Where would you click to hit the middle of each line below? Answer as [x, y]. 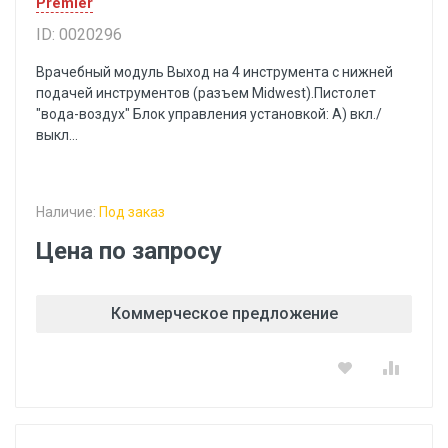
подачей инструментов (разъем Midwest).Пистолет [206, 93]
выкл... [57, 135]
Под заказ [132, 212]
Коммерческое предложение [224, 313]
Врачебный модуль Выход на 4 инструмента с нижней [214, 72]
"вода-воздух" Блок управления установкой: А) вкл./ [209, 114]
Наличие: [67, 212]
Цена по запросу [129, 251]
